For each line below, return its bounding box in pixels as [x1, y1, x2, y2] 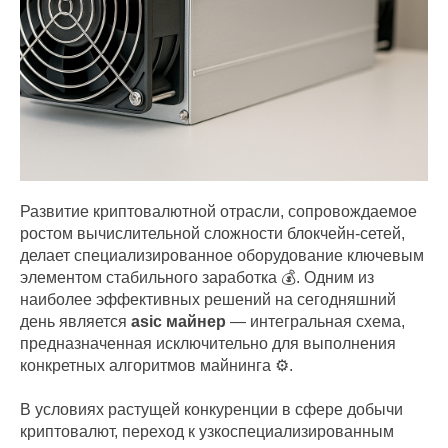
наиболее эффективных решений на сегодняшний [20, 291, 396, 308]
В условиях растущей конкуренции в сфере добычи [20, 401, 403, 418]
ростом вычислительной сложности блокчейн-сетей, [20, 225, 405, 242]
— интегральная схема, [226, 313, 405, 330]
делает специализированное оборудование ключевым [20, 247, 424, 264]
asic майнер [131, 313, 226, 330]
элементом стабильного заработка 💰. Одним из [20, 269, 374, 286]
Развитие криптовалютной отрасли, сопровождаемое [20, 203, 417, 220]
